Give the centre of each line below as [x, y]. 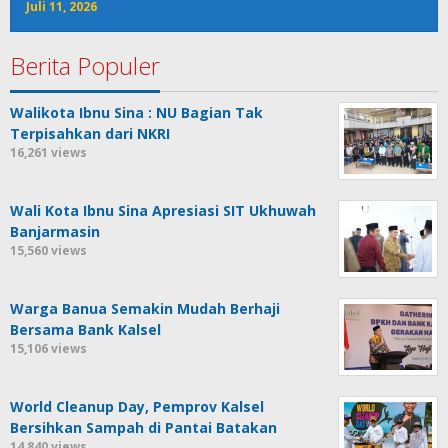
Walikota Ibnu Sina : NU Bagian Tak [136, 113]
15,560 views [48, 251]
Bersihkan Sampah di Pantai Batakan [143, 428]
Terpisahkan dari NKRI [90, 134]
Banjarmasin [55, 232]
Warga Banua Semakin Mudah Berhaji [145, 309]
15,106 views [48, 349]
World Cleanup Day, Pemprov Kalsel [137, 407]
